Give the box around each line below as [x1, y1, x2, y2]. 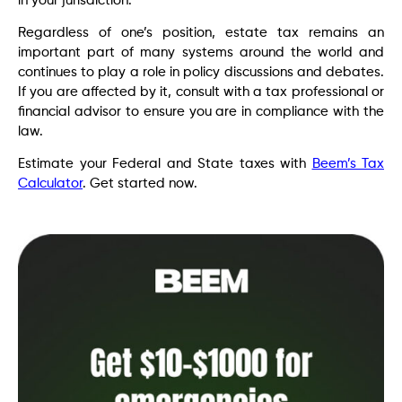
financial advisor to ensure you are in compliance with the [18, 105, 384, 118]
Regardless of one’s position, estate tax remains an [18, 26, 384, 39]
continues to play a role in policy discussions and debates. [18, 66, 384, 79]
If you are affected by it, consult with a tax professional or [18, 85, 384, 99]
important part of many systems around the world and [18, 46, 384, 59]
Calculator [18, 177, 83, 191]
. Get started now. [83, 177, 197, 191]
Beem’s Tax [311, 157, 384, 171]
